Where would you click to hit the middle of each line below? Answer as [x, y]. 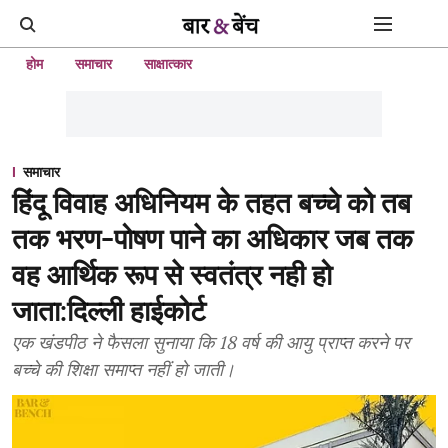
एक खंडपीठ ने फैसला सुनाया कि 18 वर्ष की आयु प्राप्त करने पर [211, 342]
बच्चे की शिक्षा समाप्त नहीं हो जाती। [123, 369]
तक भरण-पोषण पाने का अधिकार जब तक [212, 239]
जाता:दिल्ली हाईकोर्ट [109, 311]
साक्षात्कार [168, 64]
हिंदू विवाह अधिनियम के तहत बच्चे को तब [211, 203]
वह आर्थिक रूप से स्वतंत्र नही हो [172, 275]
